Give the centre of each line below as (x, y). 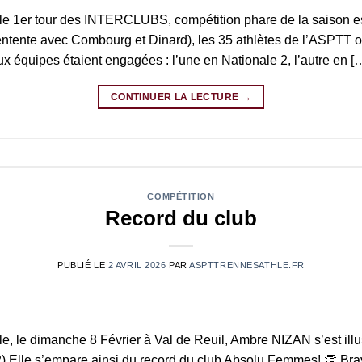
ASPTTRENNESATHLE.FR (247, 265)
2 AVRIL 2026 (137, 265)
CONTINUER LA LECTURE (176, 97)
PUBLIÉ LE (83, 265)
